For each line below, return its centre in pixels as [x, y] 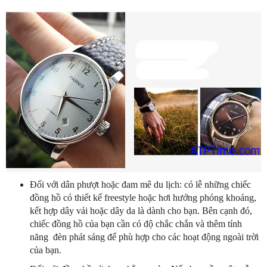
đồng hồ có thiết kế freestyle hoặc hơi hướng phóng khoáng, [143, 198]
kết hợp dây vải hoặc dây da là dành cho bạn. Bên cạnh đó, [141, 211]
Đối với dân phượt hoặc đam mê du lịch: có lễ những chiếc [140, 185]
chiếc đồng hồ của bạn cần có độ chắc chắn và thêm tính [136, 224]
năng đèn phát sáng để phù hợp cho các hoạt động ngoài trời [144, 237]
